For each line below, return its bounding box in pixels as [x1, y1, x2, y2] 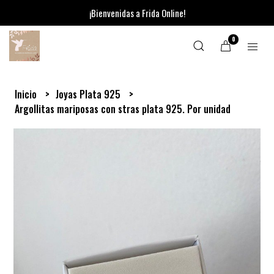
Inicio [15, 87, 40, 102]
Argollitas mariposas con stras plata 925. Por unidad [15, 102, 231, 116]
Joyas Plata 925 [56, 87, 124, 102]
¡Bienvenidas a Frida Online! [89, 6, 185, 20]
